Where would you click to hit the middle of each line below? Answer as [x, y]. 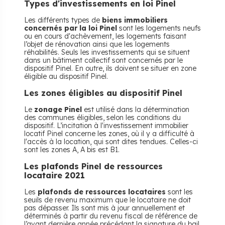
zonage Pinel [58, 109]
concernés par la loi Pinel [71, 28]
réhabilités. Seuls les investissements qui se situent [107, 52]
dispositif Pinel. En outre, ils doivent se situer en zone [110, 68]
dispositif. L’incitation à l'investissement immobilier [106, 126]
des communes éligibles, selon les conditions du [102, 118]
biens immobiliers [135, 20]
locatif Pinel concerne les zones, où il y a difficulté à [109, 134]
